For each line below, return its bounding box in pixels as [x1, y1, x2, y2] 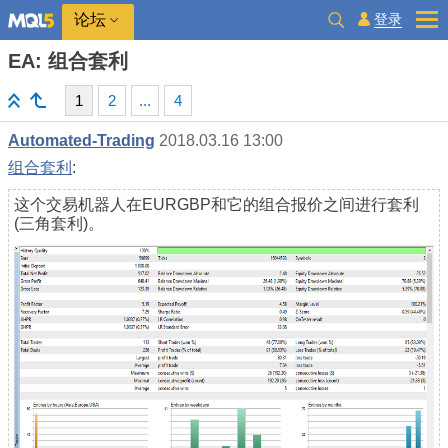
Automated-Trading [8, 132, 155, 149]
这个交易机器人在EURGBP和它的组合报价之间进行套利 [14, 196, 419, 213]
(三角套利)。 [14, 215, 104, 232]
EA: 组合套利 [8, 50, 128, 72]
